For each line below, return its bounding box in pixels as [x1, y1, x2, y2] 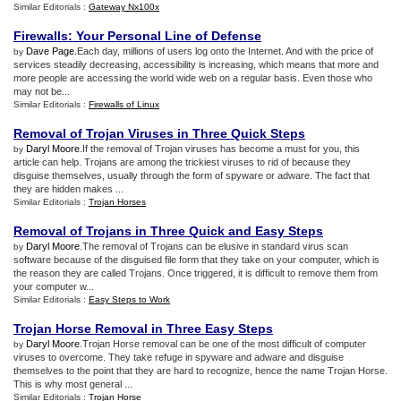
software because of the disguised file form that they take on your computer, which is [13, 254, 380, 265]
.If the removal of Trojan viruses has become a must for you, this [80, 143, 360, 154]
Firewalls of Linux [89, 99, 159, 109]
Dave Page [26, 46, 74, 56]
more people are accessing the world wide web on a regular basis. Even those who [13, 73, 372, 83]
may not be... [13, 86, 70, 97]
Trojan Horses [89, 197, 146, 207]
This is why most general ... [13, 379, 132, 389]
